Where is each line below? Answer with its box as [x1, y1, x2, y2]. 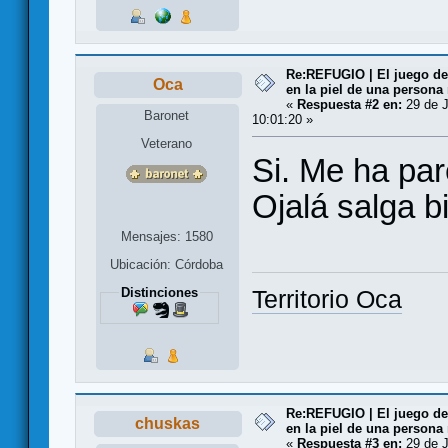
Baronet [144, 107, 190, 123]
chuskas [135, 415, 201, 433]
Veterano [141, 135, 193, 151]
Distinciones [120, 284, 198, 300]
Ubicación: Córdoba [110, 256, 224, 272]
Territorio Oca [252, 285, 402, 313]
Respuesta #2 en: [297, 96, 402, 112]
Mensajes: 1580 [120, 228, 213, 244]
